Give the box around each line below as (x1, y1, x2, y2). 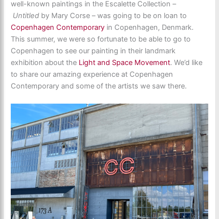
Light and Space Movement (77, 58, 171, 67)
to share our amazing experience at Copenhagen (11, 70, 174, 79)
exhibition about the (11, 58, 77, 67)
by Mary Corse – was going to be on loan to (41, 11, 187, 21)
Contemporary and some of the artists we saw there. (11, 82, 187, 91)
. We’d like (170, 58, 203, 67)
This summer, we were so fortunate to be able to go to (11, 35, 191, 44)
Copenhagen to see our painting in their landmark (11, 46, 176, 56)
